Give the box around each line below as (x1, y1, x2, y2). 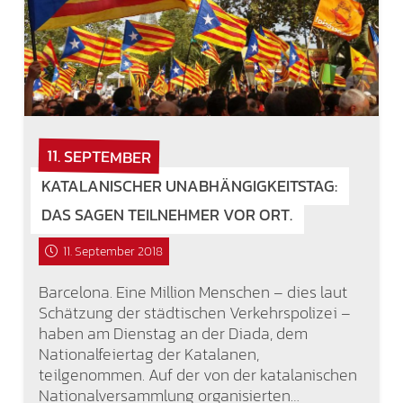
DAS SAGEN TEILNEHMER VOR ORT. (41, 202, 293, 228)
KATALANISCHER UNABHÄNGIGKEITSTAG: (41, 174, 338, 199)
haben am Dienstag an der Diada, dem (38, 320, 308, 345)
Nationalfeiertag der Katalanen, (38, 341, 259, 366)
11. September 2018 (62, 241, 163, 261)
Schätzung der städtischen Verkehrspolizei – (38, 300, 351, 325)
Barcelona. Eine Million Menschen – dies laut (38, 279, 347, 304)
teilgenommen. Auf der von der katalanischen (38, 362, 357, 387)
